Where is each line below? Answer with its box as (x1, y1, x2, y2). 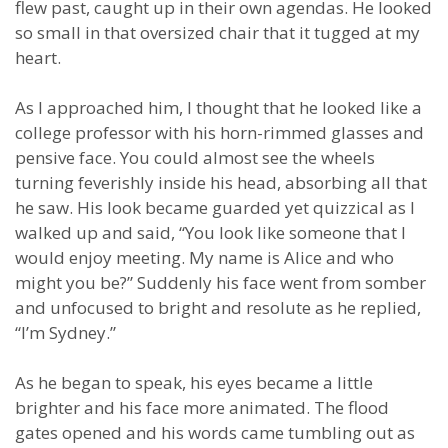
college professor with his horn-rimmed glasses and (15, 121, 424, 144)
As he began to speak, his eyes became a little (15, 371, 373, 394)
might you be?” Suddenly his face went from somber (15, 271, 426, 294)
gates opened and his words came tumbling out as (15, 421, 415, 444)
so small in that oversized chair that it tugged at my (15, 21, 420, 44)
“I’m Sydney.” (15, 321, 116, 344)
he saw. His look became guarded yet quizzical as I (15, 196, 415, 219)
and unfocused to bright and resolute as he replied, (15, 296, 421, 319)
